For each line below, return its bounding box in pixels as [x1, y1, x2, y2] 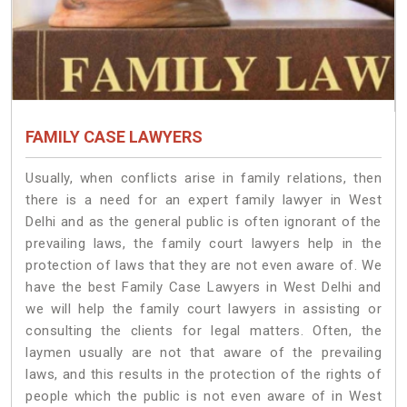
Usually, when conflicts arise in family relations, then [25, 170, 382, 187]
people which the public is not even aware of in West [25, 388, 382, 405]
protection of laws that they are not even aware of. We [25, 257, 382, 274]
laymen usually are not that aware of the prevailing [25, 344, 382, 362]
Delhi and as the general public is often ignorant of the [25, 213, 382, 231]
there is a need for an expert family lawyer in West [25, 192, 382, 209]
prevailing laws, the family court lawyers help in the [25, 235, 382, 253]
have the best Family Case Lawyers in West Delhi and [25, 279, 382, 296]
